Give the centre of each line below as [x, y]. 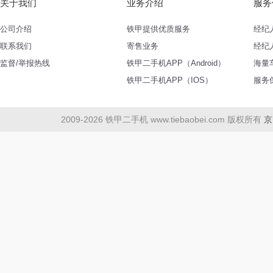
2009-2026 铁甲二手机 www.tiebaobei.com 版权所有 [161, 119]
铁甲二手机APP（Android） [176, 63]
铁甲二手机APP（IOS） [170, 80]
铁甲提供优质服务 [158, 29]
